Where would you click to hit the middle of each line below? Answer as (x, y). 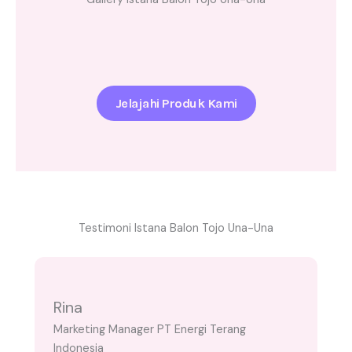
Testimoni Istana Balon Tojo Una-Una (176, 229)
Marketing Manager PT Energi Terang (150, 330)
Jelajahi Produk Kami (176, 104)
